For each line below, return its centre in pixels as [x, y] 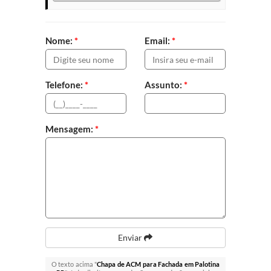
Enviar [131, 238]
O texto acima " [74, 264]
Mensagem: [70, 129]
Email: [158, 41]
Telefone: [65, 85]
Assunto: [164, 85]
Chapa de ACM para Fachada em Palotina [158, 264]
